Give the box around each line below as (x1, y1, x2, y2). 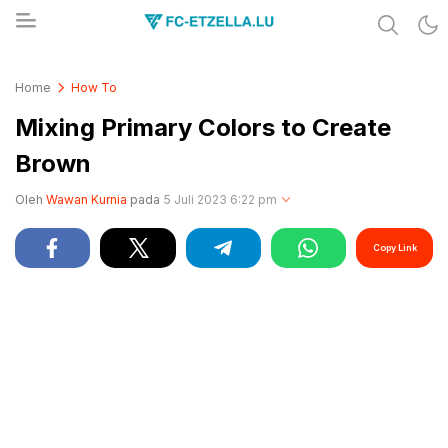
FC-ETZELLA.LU (50, 68, 152, 86)
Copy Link (372, 242, 417, 253)
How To (71, 80, 117, 95)
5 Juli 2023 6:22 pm (164, 192, 277, 207)
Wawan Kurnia (46, 192, 127, 207)
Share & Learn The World (50, 56, 217, 74)
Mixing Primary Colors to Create (15, 113, 391, 142)
